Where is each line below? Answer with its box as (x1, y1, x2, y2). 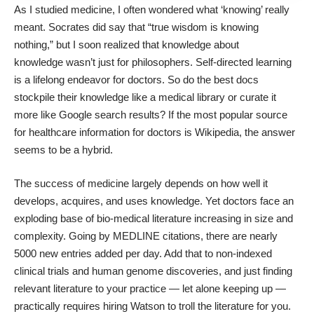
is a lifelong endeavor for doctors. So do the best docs (14, 74, 259, 86)
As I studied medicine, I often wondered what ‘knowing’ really (14, 4, 289, 16)
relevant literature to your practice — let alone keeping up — (14, 282, 286, 294)
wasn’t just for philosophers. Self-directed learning (63, 56, 292, 69)
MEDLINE (113, 229, 163, 242)
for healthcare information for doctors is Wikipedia (14, 126, 239, 139)
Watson (130, 299, 165, 312)
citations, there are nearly (163, 229, 278, 242)
